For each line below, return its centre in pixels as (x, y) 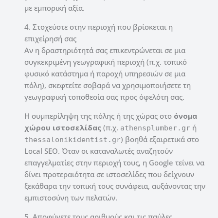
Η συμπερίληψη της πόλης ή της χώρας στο (99, 116)
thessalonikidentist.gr (73, 140)
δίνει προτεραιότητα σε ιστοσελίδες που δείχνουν (109, 174)
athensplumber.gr (155, 128)
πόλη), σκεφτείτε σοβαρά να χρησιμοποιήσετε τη (108, 85)
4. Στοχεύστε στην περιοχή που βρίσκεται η (99, 27)
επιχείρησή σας (50, 39)
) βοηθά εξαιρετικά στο (160, 139)
